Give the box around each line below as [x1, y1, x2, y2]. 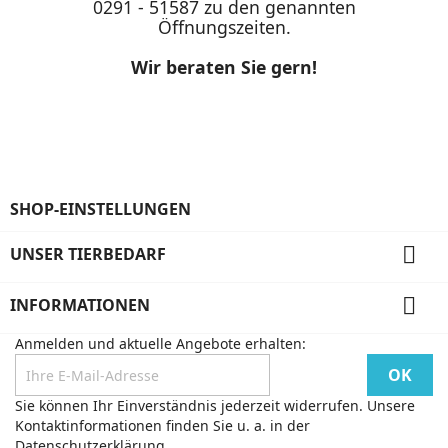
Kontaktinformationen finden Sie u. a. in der [15, 416, 310, 435]
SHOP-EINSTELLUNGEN [10, 198, 191, 220]
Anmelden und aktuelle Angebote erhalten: [15, 334, 306, 353]
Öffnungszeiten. [157, 15, 291, 39]
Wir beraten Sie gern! [131, 55, 317, 79]
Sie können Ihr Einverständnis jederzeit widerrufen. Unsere [15, 396, 415, 415]
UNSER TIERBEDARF [10, 243, 166, 265]
